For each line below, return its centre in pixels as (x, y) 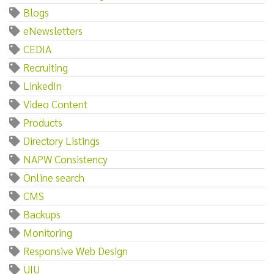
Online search (54, 177)
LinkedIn (43, 85)
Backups (42, 213)
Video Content (55, 103)
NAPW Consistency (65, 158)
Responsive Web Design (76, 250)
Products (43, 122)
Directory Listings (61, 140)
